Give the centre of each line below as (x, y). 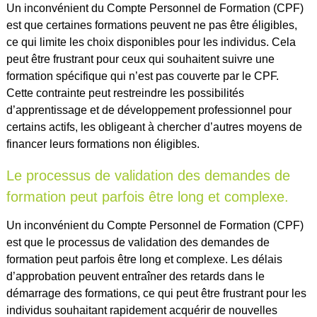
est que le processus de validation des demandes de (138, 243)
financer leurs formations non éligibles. (103, 144)
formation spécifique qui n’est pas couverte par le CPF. (142, 76)
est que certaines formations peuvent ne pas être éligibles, (151, 25)
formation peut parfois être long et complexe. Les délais (144, 260)
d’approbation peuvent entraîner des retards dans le (135, 277)
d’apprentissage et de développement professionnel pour (149, 110)
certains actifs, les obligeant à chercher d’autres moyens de (154, 127)
